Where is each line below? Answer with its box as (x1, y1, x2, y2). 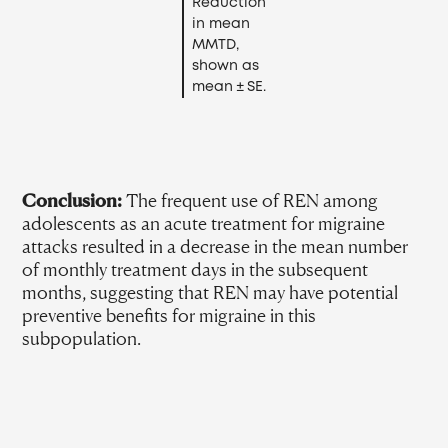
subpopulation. (22, 327, 142, 349)
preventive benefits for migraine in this (22, 304, 317, 326)
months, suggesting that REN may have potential (22, 281, 399, 303)
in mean (192, 18, 250, 30)
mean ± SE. (192, 81, 266, 93)
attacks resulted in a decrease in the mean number (22, 235, 409, 257)
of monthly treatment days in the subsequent (22, 258, 369, 280)
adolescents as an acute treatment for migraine (22, 212, 386, 234)
